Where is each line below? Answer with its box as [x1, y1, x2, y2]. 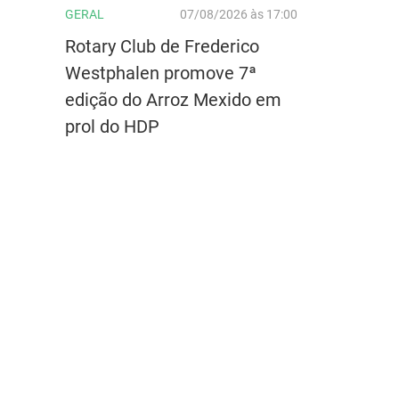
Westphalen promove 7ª [65, 61, 256, 84]
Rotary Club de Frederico [65, 35, 259, 57]
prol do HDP [65, 115, 159, 137]
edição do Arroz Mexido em [65, 88, 281, 110]
